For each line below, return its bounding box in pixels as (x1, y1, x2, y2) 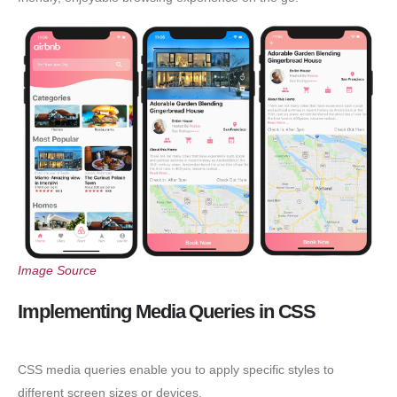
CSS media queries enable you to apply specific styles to (18, 362, 334, 378)
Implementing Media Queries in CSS (18, 300, 316, 323)
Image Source (18, 262, 97, 277)
